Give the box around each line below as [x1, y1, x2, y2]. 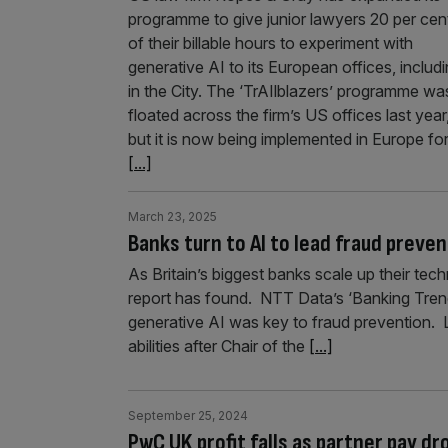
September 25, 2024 [128, 407, 248, 423]
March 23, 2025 [128, 208, 217, 224]
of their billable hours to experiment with [128, 32, 413, 53]
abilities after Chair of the [128, 335, 309, 356]
